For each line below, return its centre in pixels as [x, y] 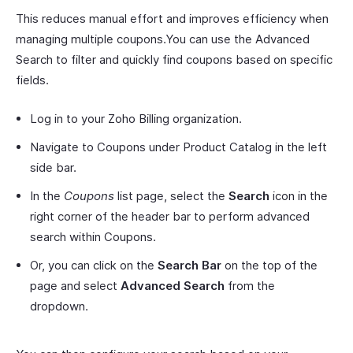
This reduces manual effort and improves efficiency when [172, 19]
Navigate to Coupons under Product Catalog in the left [178, 147]
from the [250, 286]
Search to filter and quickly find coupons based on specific [174, 59]
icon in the [299, 196]
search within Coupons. [93, 237]
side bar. [53, 167]
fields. [32, 80]
